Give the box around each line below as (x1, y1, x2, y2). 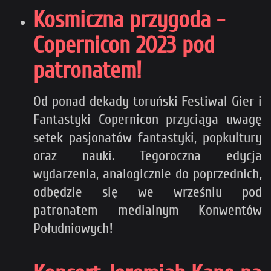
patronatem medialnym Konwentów (33, 202, 262, 219)
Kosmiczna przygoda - (33, 7, 225, 34)
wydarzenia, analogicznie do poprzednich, (33, 166, 262, 183)
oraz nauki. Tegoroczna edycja (33, 148, 262, 165)
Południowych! (33, 220, 117, 237)
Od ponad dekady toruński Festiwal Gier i (33, 93, 262, 110)
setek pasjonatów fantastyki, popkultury (33, 129, 262, 146)
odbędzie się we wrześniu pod (33, 184, 262, 201)
